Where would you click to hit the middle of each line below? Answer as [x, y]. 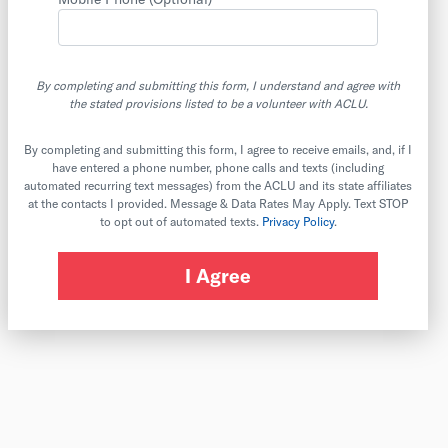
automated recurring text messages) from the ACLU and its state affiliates [218, 185]
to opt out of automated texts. [180, 221]
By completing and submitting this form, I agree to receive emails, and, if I [218, 149]
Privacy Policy [297, 221]
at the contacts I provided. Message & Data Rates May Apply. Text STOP [218, 203]
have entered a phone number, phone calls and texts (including [218, 167]
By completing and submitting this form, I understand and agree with [218, 85]
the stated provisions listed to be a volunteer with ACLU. [218, 103]
